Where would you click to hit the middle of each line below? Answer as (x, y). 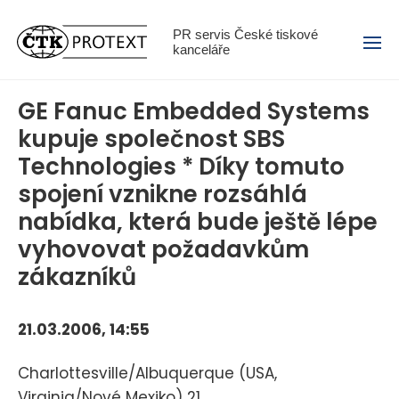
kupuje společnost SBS (151, 139)
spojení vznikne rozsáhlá (163, 195)
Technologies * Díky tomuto (181, 167)
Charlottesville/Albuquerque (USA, (147, 373)
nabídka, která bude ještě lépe (198, 222)
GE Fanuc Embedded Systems (194, 112)
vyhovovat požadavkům (163, 250)
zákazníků (77, 277)
